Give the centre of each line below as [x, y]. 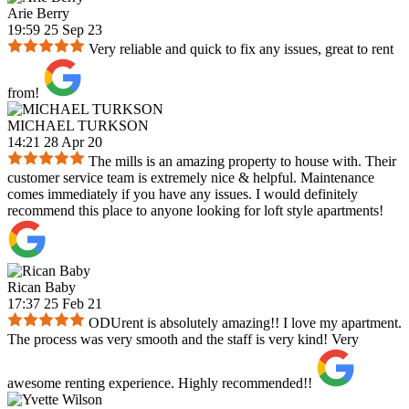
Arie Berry [38, 14]
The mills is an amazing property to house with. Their [242, 162]
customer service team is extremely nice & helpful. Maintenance [191, 178]
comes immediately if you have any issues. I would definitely [183, 194]
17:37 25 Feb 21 [55, 304]
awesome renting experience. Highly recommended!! [160, 383]
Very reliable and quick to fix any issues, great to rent [241, 49]
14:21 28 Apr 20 [55, 142]
